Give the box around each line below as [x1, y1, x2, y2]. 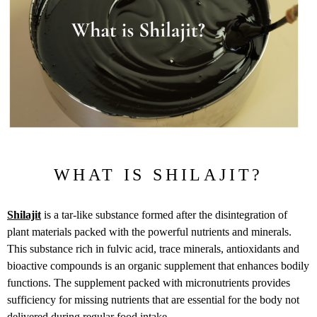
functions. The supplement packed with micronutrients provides [7, 276, 290, 289]
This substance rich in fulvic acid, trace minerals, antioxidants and [7, 242, 299, 255]
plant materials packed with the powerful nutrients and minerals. [7, 225, 292, 238]
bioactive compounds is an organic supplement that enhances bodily [7, 259, 309, 272]
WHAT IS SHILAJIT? [53, 165, 264, 184]
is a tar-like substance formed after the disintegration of [41, 208, 287, 221]
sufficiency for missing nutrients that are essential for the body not [7, 293, 299, 306]
